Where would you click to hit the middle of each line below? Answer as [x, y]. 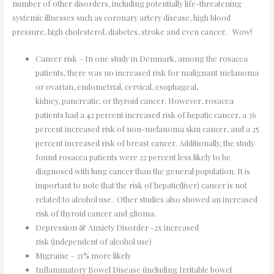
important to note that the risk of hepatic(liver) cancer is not [141, 185]
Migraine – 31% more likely [84, 255]
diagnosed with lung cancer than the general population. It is [143, 171]
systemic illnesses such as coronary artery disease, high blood [121, 18]
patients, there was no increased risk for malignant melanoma [147, 72]
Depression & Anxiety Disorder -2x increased [117, 227]
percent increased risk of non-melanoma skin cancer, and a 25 [147, 128]
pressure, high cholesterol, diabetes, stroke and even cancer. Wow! [135, 32]
